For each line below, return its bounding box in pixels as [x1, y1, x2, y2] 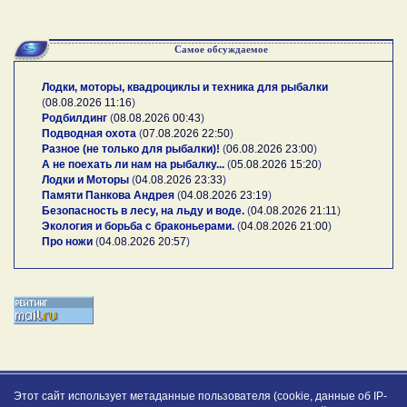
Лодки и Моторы [42, 173, 129, 186]
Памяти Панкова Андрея [42, 188, 174, 202]
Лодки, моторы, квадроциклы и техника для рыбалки [42, 80, 328, 94]
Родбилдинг [42, 111, 107, 124]
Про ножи [42, 234, 93, 248]
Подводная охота [42, 126, 136, 140]
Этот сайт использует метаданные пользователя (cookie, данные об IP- [14, 389, 387, 402]
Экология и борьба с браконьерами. [42, 219, 234, 233]
